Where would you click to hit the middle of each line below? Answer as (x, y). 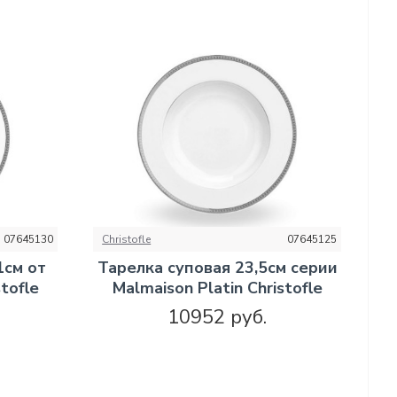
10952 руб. (218, 318)
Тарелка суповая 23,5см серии (217, 268)
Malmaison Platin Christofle (217, 288)
